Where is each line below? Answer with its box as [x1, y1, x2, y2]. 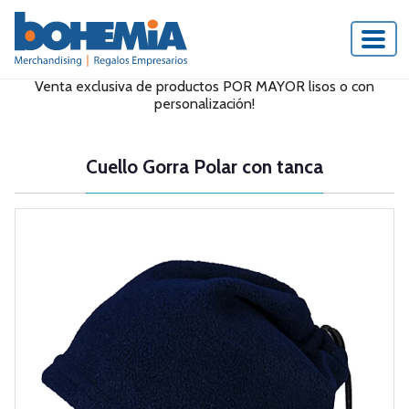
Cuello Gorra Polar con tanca [86, 155, 323, 178]
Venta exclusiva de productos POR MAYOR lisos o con [35, 78, 374, 95]
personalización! [154, 95, 255, 112]
